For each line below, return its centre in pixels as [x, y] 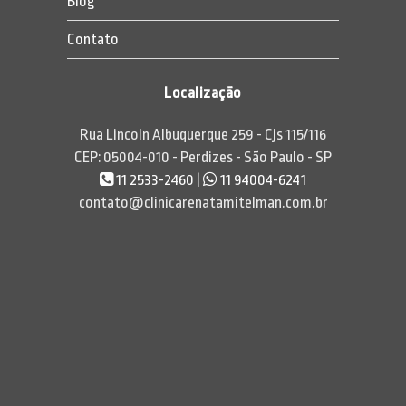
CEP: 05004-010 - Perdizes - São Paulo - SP [203, 157]
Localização [203, 92]
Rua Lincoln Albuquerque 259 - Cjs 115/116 [203, 134]
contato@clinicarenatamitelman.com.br [203, 202]
